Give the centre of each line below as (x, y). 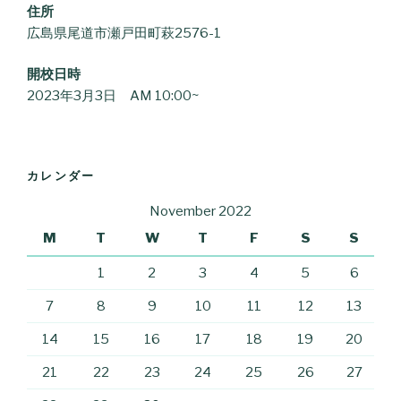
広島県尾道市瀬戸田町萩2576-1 (124, 33)
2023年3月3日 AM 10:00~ (113, 96)
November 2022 (200, 212)
